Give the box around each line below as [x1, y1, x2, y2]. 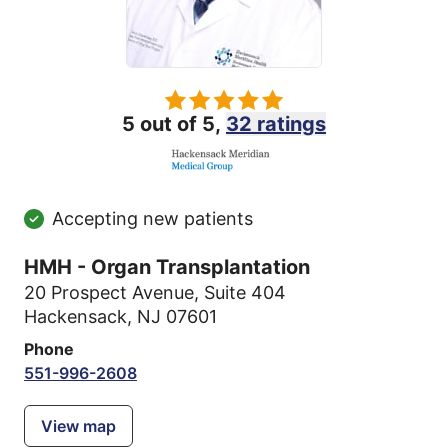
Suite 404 [204, 281, 286, 303]
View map [41, 415, 116, 436]
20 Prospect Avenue [24, 281, 194, 303]
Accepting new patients [52, 207, 253, 229]
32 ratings [226, 112, 326, 136]
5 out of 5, [122, 112, 226, 136]
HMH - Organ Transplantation [24, 254, 310, 279]
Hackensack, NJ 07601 [24, 305, 217, 327]
